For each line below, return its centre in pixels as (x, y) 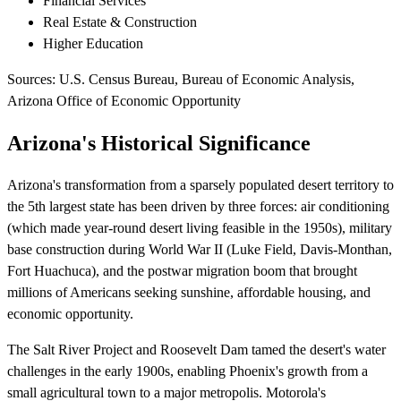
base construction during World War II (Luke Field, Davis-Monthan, (200, 249)
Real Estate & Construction (120, 21)
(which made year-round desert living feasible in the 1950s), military (200, 227)
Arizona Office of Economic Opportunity (124, 100)
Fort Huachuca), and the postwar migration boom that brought (182, 270)
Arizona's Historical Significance (159, 143)
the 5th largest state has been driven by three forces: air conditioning (198, 206)
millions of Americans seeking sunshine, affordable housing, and (189, 292)
